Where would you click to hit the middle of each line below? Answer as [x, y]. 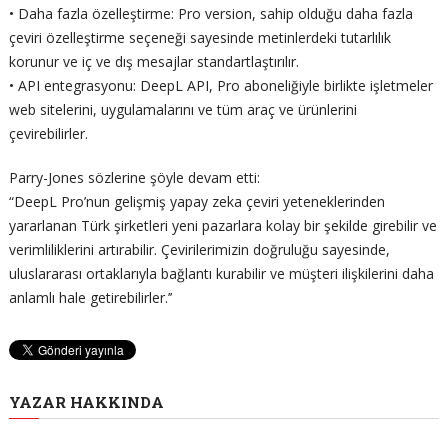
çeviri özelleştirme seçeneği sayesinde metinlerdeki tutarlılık [199, 37]
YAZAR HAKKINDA [86, 401]
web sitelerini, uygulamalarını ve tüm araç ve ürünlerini [182, 109]
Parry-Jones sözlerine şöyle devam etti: [134, 177]
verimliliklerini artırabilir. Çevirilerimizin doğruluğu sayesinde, [199, 249]
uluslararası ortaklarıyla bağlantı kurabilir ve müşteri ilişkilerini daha [221, 273]
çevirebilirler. [48, 133]
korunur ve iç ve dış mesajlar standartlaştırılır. [153, 61]
